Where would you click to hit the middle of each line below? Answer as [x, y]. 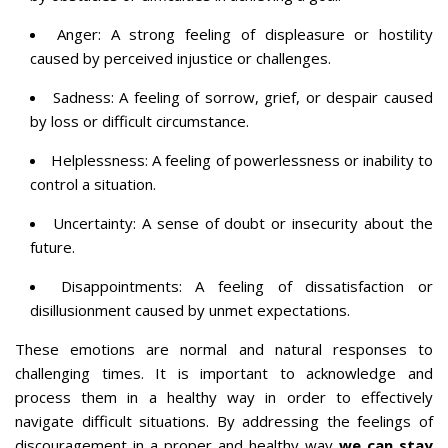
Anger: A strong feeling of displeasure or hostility [244, 33]
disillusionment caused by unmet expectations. [190, 309]
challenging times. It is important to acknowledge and [224, 372]
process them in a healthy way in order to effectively [224, 396]
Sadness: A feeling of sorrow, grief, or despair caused [243, 96]
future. [52, 246]
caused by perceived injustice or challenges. [180, 57]
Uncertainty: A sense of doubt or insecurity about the [243, 222]
